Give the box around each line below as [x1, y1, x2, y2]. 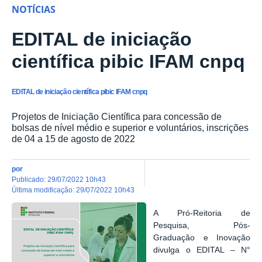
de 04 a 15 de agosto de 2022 [12, 133, 135, 144]
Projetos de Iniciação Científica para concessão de [12, 111, 222, 122]
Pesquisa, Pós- [153, 221, 250, 230]
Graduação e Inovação [153, 233, 250, 243]
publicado [16, 175, 44, 183]
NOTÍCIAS [12, 3, 56, 16]
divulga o [153, 246, 197, 255]
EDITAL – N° [196, 246, 250, 255]
